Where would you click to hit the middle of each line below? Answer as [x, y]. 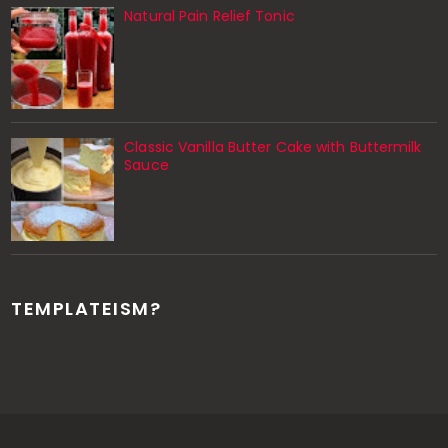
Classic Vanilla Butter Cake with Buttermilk [273, 147]
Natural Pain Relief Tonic [209, 15]
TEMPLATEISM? [86, 308]
